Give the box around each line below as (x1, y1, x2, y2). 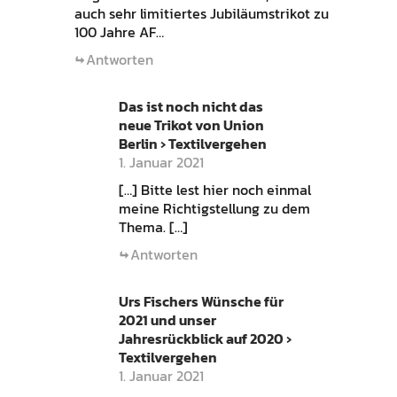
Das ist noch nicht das (118, 96, 263, 118)
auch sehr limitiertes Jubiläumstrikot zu (74, 3, 329, 25)
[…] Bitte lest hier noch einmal (118, 179, 311, 201)
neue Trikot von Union (118, 114, 264, 136)
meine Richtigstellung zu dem (118, 198, 310, 220)
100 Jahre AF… (74, 21, 164, 43)
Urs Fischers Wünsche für (118, 291, 284, 313)
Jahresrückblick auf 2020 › (118, 328, 292, 350)
